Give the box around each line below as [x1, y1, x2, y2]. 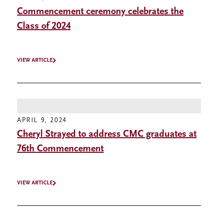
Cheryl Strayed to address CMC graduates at [17, 129, 197, 140]
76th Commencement [17, 144, 104, 154]
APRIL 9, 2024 [17, 117, 67, 125]
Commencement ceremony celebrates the [17, 7, 183, 17]
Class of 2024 [17, 21, 71, 32]
